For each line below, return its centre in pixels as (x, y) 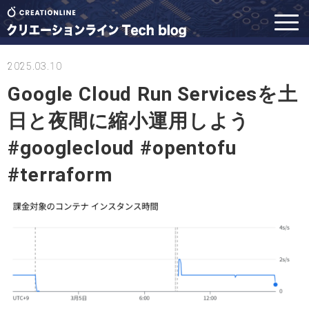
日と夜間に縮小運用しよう (129, 121)
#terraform (60, 175)
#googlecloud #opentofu (122, 148)
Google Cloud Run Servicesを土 (153, 94)
